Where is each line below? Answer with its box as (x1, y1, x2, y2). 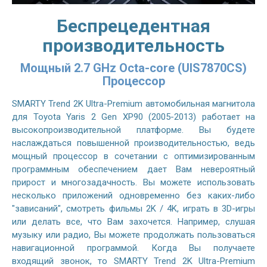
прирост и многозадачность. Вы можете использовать (12, 176, 255, 188)
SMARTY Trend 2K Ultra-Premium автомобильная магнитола (12, 98, 255, 109)
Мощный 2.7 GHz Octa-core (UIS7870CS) (20, 60, 247, 75)
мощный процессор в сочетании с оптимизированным (12, 150, 255, 162)
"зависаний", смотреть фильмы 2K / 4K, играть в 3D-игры (12, 203, 255, 214)
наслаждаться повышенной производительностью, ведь (12, 137, 255, 148)
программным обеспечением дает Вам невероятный (12, 163, 255, 175)
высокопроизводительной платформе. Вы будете (12, 124, 255, 135)
